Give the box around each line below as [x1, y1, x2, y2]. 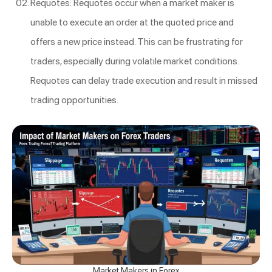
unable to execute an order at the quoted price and [30, 16, 234, 28]
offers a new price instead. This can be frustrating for [30, 35, 243, 47]
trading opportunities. [30, 93, 118, 106]
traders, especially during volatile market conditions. [30, 55, 239, 67]
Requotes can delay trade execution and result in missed [30, 74, 257, 86]
